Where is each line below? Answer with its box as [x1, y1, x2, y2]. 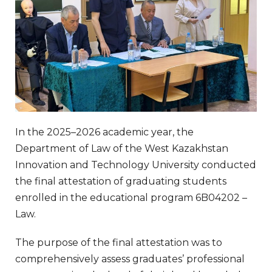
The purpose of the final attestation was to [15, 236, 222, 248]
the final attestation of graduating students [15, 175, 226, 187]
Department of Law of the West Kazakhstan [15, 142, 228, 154]
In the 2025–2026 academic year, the [15, 126, 194, 138]
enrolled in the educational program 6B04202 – [15, 191, 247, 203]
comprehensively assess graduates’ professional [15, 253, 245, 265]
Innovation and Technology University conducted [15, 158, 256, 171]
